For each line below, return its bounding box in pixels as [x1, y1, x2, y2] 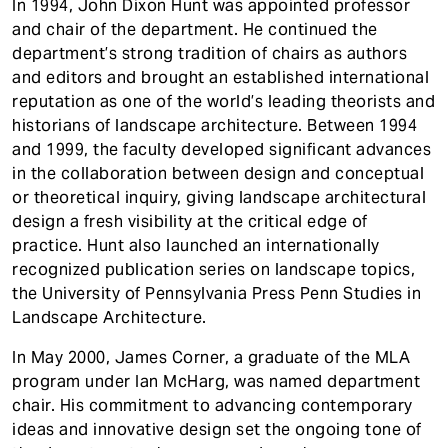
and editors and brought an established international [12, 67, 429, 88]
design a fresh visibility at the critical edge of [12, 211, 368, 232]
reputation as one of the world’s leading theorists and [12, 91, 435, 112]
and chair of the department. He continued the [12, 19, 378, 40]
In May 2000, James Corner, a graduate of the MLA [12, 347, 410, 368]
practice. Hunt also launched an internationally [12, 235, 380, 256]
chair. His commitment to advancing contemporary [12, 395, 413, 416]
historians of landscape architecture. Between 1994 [12, 115, 417, 136]
